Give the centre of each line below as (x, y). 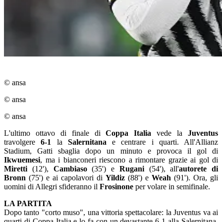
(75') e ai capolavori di (66, 178)
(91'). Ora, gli (194, 178)
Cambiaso (70, 169)
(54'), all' (162, 169)
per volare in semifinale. (172, 187)
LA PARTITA (28, 203)
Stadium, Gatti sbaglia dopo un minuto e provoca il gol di (111, 151)
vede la (172, 133)
